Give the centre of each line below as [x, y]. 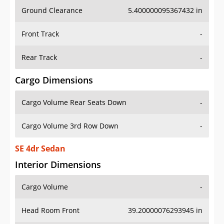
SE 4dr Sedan [40, 149]
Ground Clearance [52, 10]
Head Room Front [50, 210]
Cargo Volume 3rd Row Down [70, 126]
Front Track [40, 34]
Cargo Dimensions [54, 80]
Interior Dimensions [58, 165]
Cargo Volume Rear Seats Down [74, 102]
